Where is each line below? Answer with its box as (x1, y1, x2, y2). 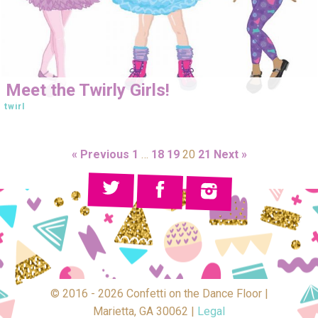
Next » (213, 148, 247, 162)
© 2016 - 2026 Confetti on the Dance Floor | (50, 287, 268, 301)
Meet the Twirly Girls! (6, 79, 170, 100)
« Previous (71, 148, 129, 162)
